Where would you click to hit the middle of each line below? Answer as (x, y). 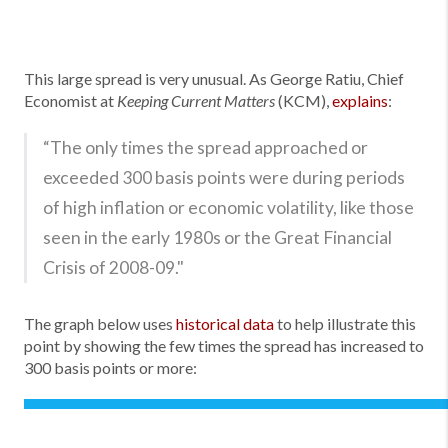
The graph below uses (100, 323)
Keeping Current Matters (196, 101)
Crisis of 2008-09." (113, 267)
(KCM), (303, 100)
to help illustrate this (345, 323)
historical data (225, 323)
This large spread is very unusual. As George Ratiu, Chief (214, 78)
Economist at (70, 100)
